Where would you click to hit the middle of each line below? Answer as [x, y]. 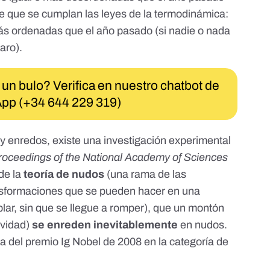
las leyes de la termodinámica [155, 14]
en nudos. [203, 225]
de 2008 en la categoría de [165, 242]
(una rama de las [146, 174]
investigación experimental [168, 141]
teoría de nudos [64, 174]
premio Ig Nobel [63, 242]
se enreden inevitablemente [105, 225]
